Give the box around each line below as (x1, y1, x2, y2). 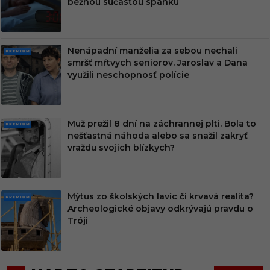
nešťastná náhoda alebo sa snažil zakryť (67, 130, 248, 141)
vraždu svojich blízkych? (67, 142, 175, 153)
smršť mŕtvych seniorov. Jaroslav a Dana (67, 57, 248, 68)
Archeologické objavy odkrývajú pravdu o (67, 203, 253, 214)
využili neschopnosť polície (67, 69, 189, 80)
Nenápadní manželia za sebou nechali (67, 45, 237, 56)
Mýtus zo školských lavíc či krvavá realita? (67, 191, 254, 202)
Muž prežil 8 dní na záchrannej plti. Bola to (67, 118, 256, 129)
